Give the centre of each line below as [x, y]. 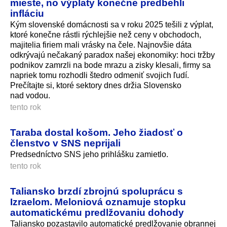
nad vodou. [30, 95]
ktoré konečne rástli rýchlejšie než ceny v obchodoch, [106, 34]
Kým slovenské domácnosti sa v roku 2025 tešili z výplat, [112, 24]
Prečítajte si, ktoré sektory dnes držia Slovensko [96, 85]
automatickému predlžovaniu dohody [97, 212]
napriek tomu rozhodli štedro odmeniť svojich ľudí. [100, 75]
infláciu [27, 13]
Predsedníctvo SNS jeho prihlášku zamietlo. [89, 154]
